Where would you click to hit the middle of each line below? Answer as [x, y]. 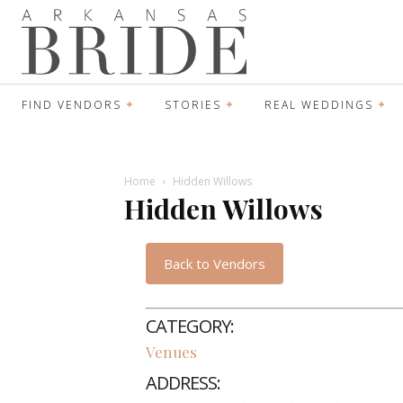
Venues [171, 352]
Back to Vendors [215, 263]
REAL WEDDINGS [319, 104]
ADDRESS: [183, 383]
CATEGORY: [190, 326]
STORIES [193, 104]
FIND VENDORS [72, 104]
